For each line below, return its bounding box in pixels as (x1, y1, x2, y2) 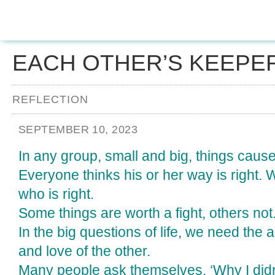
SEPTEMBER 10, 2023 (18, 123, 138, 136)
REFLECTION (12, 93, 88, 106)
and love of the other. (18, 243, 150, 259)
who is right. (18, 186, 94, 202)
